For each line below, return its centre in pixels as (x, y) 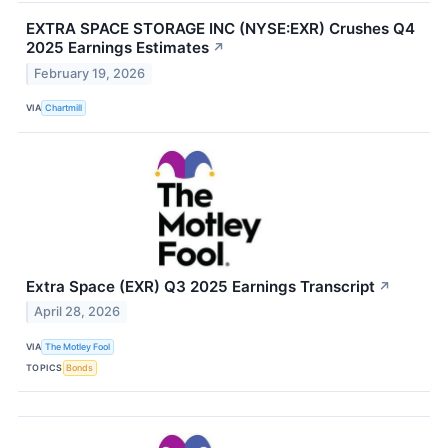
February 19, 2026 (90, 73)
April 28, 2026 (77, 312)
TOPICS (44, 367)
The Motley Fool (78, 346)
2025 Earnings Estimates (117, 47)
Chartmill (64, 107)
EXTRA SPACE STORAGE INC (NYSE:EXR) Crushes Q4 (220, 28)
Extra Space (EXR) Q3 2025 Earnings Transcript (200, 286)
